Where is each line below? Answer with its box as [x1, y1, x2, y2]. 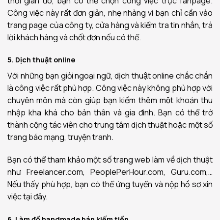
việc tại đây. [7, 191, 48, 202]
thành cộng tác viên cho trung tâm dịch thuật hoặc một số [7, 119, 213, 131]
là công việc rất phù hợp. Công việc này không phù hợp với [7, 82, 213, 94]
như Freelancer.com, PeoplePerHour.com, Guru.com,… [7, 166, 213, 178]
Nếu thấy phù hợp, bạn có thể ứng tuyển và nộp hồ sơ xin [7, 179, 213, 190]
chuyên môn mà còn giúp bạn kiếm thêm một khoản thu [7, 95, 213, 106]
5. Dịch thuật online [7, 55, 75, 65]
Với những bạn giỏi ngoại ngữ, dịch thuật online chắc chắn [7, 70, 213, 82]
